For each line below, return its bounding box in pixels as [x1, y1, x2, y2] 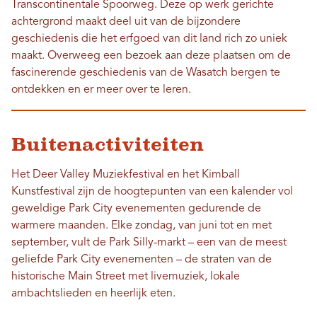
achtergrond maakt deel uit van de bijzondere [11, 16, 241, 28]
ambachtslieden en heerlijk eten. [11, 288, 175, 300]
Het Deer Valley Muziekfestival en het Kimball [11, 169, 240, 181]
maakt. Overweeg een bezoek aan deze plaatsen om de [11, 50, 291, 62]
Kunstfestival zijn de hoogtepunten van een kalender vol [11, 186, 293, 198]
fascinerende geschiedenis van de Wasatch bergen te [11, 67, 280, 79]
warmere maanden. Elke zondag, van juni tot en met [11, 220, 272, 232]
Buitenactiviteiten [11, 134, 204, 156]
